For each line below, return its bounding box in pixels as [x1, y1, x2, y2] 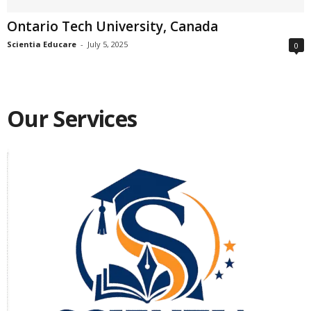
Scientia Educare [7, 39, 76, 50]
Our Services [7, 103, 137, 134]
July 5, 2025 [87, 39, 128, 50]
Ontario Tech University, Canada [7, 17, 218, 36]
